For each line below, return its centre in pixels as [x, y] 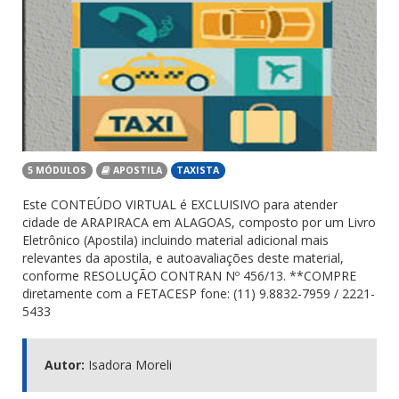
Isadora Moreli [128, 365]
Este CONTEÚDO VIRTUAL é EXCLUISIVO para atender [180, 204]
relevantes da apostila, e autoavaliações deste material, [183, 258]
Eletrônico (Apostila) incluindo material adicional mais [175, 240]
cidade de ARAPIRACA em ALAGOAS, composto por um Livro [199, 222]
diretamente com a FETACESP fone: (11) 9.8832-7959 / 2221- [199, 293]
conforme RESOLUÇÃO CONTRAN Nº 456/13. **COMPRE [189, 276]
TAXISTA [198, 170]
